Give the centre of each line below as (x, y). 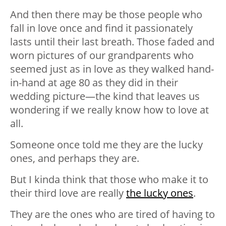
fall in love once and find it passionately (101, 28)
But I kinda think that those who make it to (109, 180)
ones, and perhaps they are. (75, 158)
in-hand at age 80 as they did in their (94, 83)
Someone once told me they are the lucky (106, 145)
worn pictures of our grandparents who (102, 55)
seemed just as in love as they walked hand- (112, 69)
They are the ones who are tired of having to (112, 214)
